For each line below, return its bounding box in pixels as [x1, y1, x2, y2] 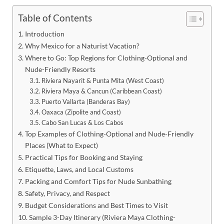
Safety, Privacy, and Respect [24, 188, 110, 197]
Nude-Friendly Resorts [24, 64, 95, 73]
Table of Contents [18, 12, 92, 24]
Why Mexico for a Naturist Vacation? [24, 41, 139, 50]
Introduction [24, 29, 64, 38]
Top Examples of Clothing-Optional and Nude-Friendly [24, 129, 193, 138]
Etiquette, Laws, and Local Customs [24, 164, 133, 173]
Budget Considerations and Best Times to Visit [24, 200, 168, 209]
